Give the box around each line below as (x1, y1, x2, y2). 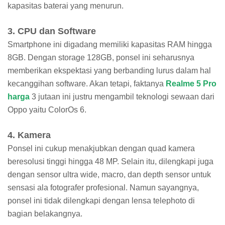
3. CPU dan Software (8, 26, 96, 37)
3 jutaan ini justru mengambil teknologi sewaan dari (30, 92, 214, 101)
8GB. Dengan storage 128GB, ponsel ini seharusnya (8, 53, 194, 62)
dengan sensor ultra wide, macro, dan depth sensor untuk (8, 170, 211, 179)
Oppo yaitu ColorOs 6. (8, 105, 88, 115)
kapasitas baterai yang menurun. (8, 2, 126, 11)
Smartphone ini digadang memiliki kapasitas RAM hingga (8, 40, 212, 49)
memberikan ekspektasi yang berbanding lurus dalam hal (8, 66, 211, 75)
